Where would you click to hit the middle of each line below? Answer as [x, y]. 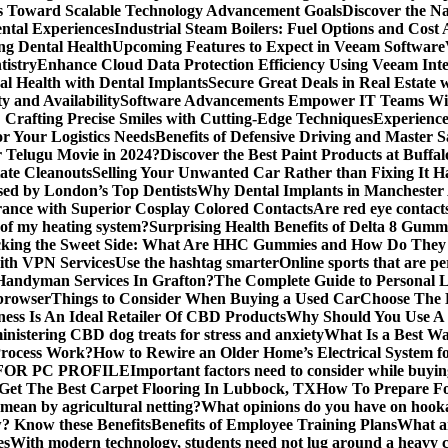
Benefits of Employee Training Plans [274, 424]
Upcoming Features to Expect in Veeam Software [278, 46]
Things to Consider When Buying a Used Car [205, 298]
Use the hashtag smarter [197, 262]
